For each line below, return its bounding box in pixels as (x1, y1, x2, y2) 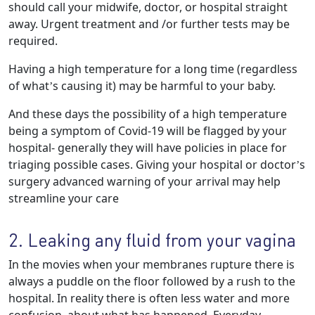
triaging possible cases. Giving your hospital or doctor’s (8, 157, 305, 172)
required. (8, 33, 58, 49)
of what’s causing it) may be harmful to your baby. (8, 78, 276, 94)
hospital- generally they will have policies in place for (8, 140, 287, 155)
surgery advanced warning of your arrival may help (8, 174, 281, 189)
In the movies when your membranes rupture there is (8, 257, 295, 272)
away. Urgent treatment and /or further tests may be (8, 16, 290, 32)
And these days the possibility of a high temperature (8, 106, 287, 122)
